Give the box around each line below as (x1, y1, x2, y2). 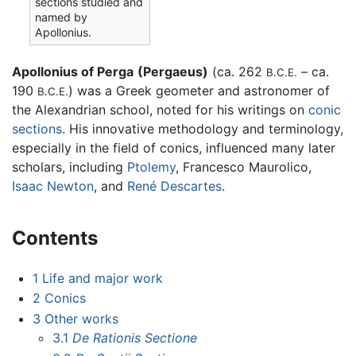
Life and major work (41, 269, 163, 286)
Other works (44, 310, 118, 327)
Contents (12, 226, 98, 250)
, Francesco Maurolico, (176, 158, 311, 175)
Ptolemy (127, 158, 176, 175)
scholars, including (12, 158, 127, 175)
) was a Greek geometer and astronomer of (68, 82, 330, 99)
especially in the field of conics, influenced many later (12, 139, 335, 156)
